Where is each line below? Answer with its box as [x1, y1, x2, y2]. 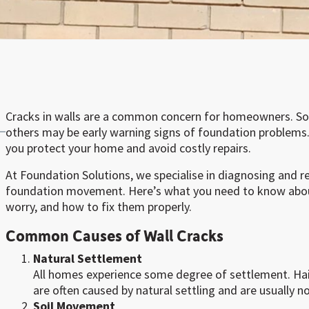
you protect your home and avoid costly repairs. [6, 140, 251, 156]
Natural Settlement [33, 250, 142, 266]
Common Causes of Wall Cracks [6, 225, 223, 246]
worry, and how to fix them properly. [6, 199, 192, 215]
